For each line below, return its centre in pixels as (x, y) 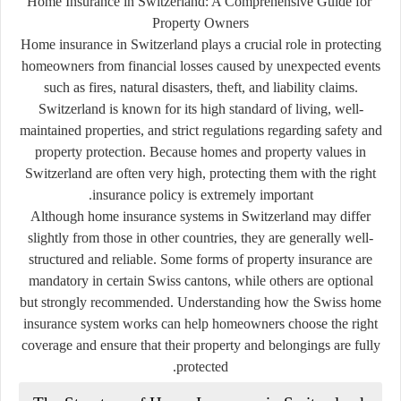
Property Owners (200, 22)
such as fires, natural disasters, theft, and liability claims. (200, 87)
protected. (202, 366)
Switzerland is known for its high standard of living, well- (200, 108)
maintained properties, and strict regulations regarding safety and (200, 130)
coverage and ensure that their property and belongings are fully (200, 345)
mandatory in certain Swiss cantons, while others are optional (200, 280)
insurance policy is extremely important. (202, 194)
